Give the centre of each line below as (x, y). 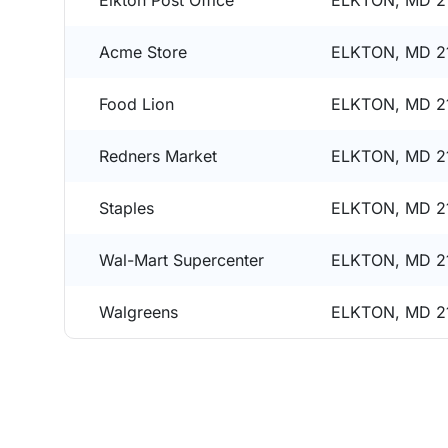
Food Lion (136, 104)
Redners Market (158, 156)
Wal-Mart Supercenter (181, 260)
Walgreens (138, 312)
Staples (126, 208)
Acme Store (143, 52)
